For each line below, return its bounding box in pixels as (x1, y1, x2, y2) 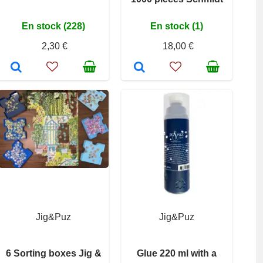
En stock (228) (22, 21, 85, 32)
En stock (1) (150, 21, 203, 32)
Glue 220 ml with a (137, 248, 217, 259)
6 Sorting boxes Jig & (5, 248, 102, 259)
